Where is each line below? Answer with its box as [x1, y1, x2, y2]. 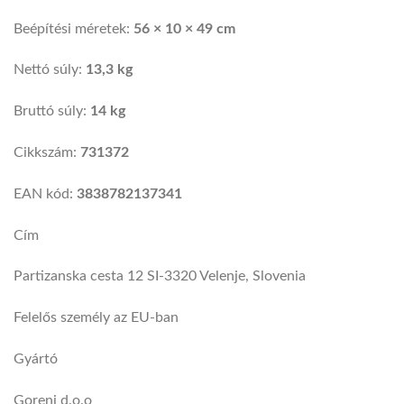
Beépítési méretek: [14, 21, 133, 36]
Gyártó [14, 352, 58, 367]
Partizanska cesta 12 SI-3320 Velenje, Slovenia [14, 269, 306, 284]
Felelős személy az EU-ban [14, 310, 179, 326]
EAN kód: [14, 186, 77, 201]
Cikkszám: [14, 145, 80, 161]
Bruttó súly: [14, 104, 90, 119]
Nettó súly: [14, 62, 86, 78]
